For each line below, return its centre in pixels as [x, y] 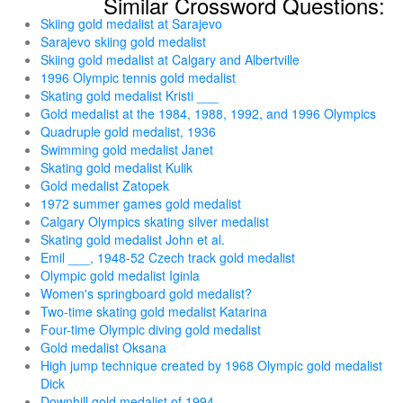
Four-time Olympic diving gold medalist [151, 329]
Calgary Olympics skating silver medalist [155, 221]
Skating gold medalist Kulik [116, 167]
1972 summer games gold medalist [141, 203]
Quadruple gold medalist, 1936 [128, 131]
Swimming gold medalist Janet [127, 149]
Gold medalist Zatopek [105, 185]
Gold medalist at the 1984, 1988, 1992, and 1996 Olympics [208, 113]
